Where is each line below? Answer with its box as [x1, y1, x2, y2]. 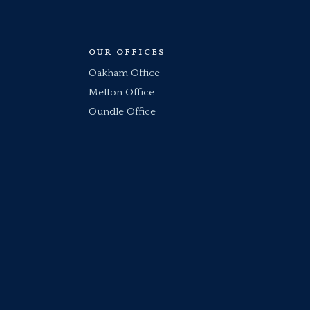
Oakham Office [88, 67, 160, 79]
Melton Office [88, 86, 154, 98]
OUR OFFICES [88, 47, 166, 57]
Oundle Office [88, 106, 156, 118]
